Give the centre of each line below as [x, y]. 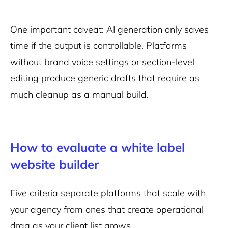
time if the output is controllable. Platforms [98, 46]
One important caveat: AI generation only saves [109, 29]
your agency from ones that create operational [107, 209]
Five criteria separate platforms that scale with [108, 193]
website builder [54, 164]
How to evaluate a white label [97, 147]
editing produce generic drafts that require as [105, 78]
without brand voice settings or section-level [102, 62]
